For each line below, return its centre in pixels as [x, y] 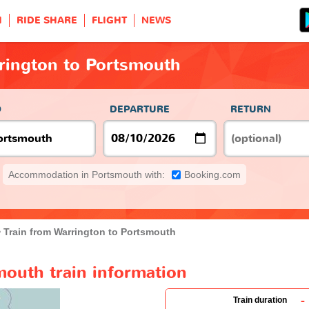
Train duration [260, 300]
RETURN [251, 109]
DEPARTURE [140, 109]
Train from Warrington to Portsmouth [90, 231]
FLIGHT [109, 20]
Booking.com [212, 174]
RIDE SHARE [47, 20]
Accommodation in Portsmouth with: [87, 174]
